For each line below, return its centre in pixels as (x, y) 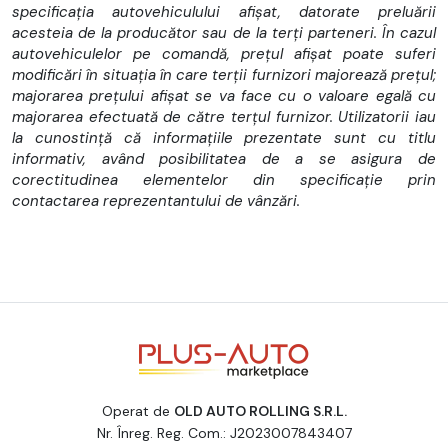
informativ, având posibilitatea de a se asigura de (224, 158)
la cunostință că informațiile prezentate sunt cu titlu (224, 137)
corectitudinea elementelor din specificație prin (224, 179)
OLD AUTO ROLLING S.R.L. (260, 410)
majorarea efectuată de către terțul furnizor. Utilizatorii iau (224, 116)
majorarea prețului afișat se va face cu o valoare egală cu (224, 95)
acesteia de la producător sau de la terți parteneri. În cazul (224, 32)
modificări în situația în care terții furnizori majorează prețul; (224, 74)
